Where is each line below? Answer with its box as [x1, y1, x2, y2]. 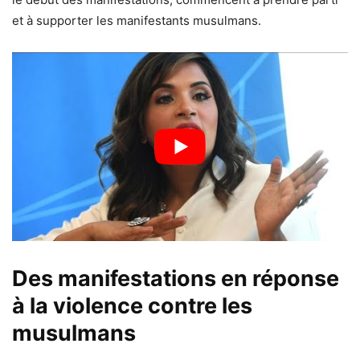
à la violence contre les [12, 292, 252, 320]
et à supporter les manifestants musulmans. [12, 13, 261, 29]
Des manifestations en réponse [12, 265, 339, 292]
